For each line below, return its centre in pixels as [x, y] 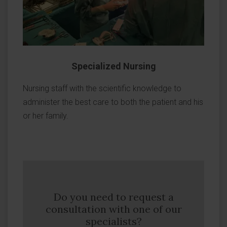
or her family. [46, 116]
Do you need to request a [113, 197]
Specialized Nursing [113, 66]
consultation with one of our [113, 209]
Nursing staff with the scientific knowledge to [102, 88]
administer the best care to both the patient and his [113, 102]
